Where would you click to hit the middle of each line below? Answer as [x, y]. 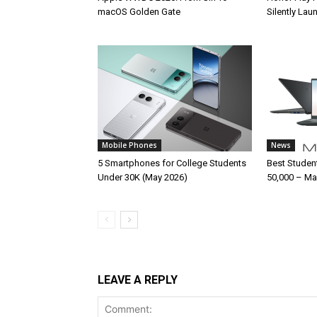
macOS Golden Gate [139, 12]
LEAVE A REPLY [138, 280]
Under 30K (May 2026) [143, 177]
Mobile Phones [129, 145]
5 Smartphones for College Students [172, 163]
